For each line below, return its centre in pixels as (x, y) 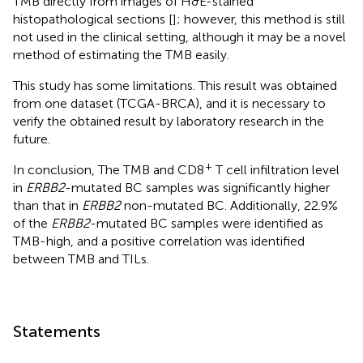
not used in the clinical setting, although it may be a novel (179, 36)
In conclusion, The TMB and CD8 (109, 169)
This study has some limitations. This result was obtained (175, 85)
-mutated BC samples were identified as (207, 223)
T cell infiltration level (276, 169)
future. (32, 139)
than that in (47, 205)
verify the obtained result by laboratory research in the (169, 121)
